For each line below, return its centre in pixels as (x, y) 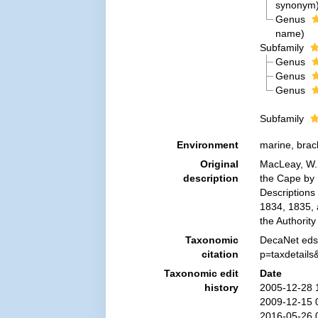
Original (219, 164)
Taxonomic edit (201, 273)
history (221, 287)
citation (220, 254)
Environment (207, 145)
